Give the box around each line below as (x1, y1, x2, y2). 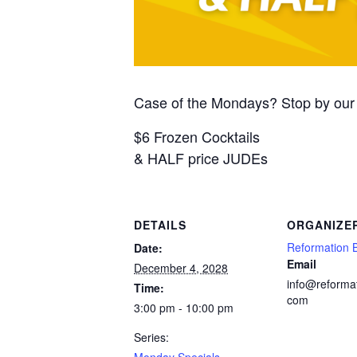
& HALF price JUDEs (134, 147, 268, 168)
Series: (134, 328, 169, 345)
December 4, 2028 (134, 259, 228, 276)
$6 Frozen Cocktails (134, 125, 260, 147)
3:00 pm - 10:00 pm (134, 299, 233, 316)
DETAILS (134, 216, 186, 233)
